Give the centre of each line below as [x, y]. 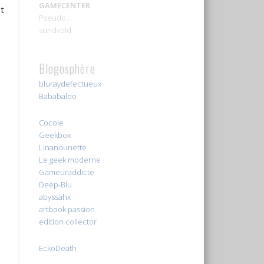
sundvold [55, 30]
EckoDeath [57, 248]
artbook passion [67, 209]
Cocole [51, 122]
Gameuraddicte [66, 172]
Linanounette [62, 147]
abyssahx [55, 197]
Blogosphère [67, 68]
